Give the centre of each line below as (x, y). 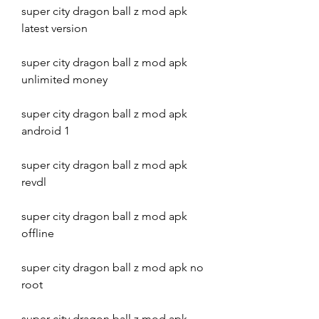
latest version (54, 28)
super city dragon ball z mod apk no (113, 267)
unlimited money (64, 79)
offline (38, 233)
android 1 (46, 131)
